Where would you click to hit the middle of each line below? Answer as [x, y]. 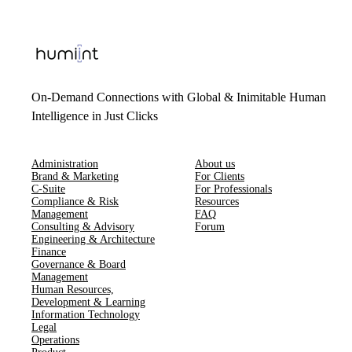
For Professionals [233, 189]
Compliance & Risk [75, 202]
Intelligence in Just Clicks [95, 116]
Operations [55, 340]
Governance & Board [79, 264]
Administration [65, 164]
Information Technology [86, 315]
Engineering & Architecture [93, 239]
